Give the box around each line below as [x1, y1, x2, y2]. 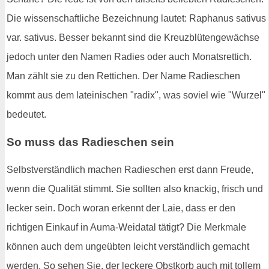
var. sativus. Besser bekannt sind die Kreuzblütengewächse [7, 32, 259, 43]
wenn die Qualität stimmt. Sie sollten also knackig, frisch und [7, 183, 263, 194]
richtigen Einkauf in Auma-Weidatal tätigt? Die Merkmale [7, 222, 246, 232]
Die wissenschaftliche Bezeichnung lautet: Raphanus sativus [7, 13, 266, 24]
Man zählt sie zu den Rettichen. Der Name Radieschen [7, 71, 240, 82]
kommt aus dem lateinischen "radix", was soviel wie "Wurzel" [7, 90, 265, 101]
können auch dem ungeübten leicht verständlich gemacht [7, 241, 249, 252]
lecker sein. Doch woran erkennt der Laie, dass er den [7, 202, 235, 213]
